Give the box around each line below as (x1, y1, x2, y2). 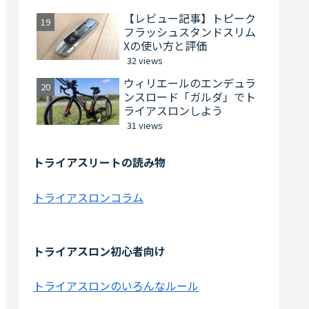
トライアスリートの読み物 (33, 154, 166, 171)
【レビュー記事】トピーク (123, 9, 256, 26)
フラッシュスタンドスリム (123, 23, 256, 40)
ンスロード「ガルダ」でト (123, 88, 256, 105)
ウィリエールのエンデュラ (123, 74, 256, 91)
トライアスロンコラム (33, 188, 143, 206)
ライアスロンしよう (123, 101, 223, 119)
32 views (127, 53, 163, 67)
